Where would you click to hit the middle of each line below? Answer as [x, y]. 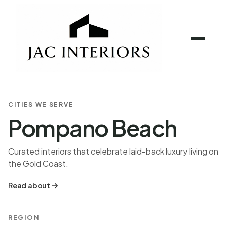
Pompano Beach [92, 127]
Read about [29, 185]
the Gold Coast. [38, 163]
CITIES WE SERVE [41, 105]
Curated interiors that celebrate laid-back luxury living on [113, 151]
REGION [24, 217]
